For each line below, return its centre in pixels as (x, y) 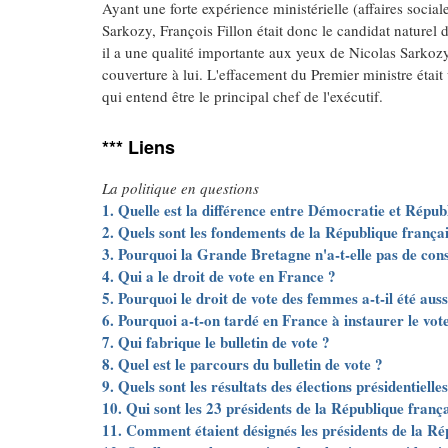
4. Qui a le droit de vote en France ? (219, 276)
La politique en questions (180, 188)
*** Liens (138, 147)
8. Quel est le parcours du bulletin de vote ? (242, 364)
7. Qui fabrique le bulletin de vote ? (216, 342)
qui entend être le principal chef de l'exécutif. (242, 96)
